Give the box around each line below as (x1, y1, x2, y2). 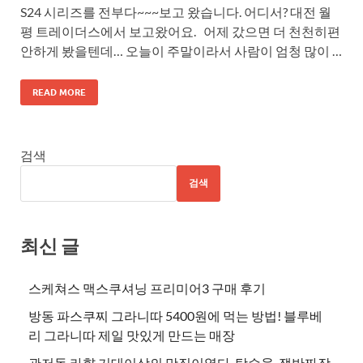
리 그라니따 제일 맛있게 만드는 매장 (28, 327, 235, 343)
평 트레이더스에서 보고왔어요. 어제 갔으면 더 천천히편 (20, 23, 340, 39)
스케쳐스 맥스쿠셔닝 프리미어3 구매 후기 (28, 280, 266, 296)
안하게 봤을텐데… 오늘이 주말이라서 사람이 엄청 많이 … (20, 42, 342, 58)
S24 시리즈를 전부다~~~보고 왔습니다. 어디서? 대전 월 (20, 3, 331, 19)
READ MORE (32, 86, 86, 98)
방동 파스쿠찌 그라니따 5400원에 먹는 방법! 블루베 (28, 307, 322, 323)
